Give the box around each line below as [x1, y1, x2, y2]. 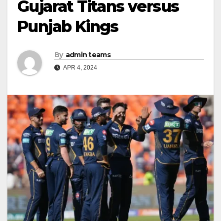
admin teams [65, 50, 110, 60]
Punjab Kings [17, 17, 118, 37]
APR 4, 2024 [62, 64, 97, 72]
